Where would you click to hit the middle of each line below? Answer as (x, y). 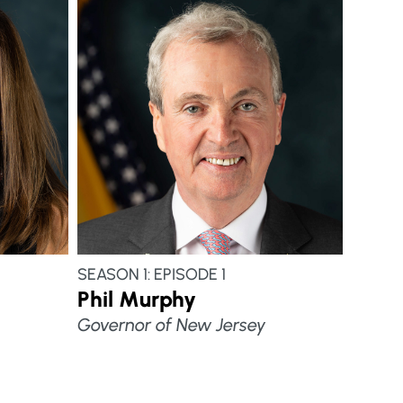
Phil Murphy (136, 300)
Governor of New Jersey (171, 325)
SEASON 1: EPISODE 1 (151, 275)
